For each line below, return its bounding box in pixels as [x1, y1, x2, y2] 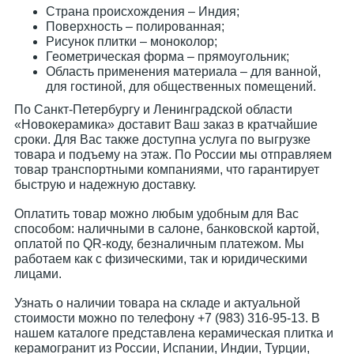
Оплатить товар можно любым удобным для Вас [14, 207, 299, 220]
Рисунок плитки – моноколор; [46, 35, 217, 48]
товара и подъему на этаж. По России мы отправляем [14, 148, 332, 161]
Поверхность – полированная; [46, 20, 224, 33]
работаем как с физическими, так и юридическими [14, 252, 307, 265]
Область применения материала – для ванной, [46, 65, 321, 78]
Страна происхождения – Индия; [46, 5, 239, 18]
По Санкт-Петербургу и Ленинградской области [14, 103, 292, 116]
